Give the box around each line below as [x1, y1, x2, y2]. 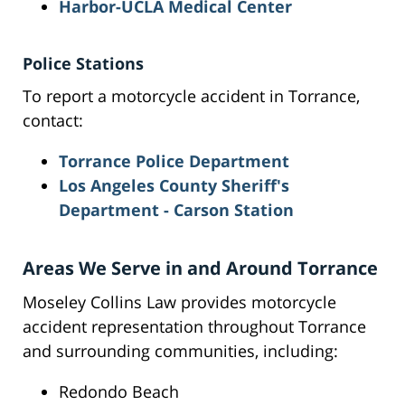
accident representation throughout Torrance [23, 316, 366, 338]
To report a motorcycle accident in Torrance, [23, 85, 360, 108]
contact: [23, 109, 83, 132]
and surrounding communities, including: [23, 340, 338, 363]
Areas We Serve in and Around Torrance [23, 256, 378, 281]
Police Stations [23, 52, 144, 75]
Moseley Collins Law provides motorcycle [23, 291, 336, 314]
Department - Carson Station [59, 199, 294, 221]
